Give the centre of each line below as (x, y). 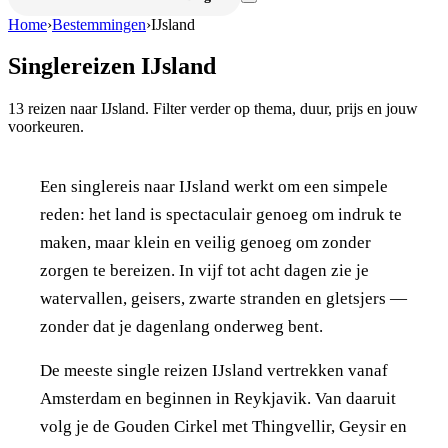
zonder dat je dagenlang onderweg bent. (181, 326)
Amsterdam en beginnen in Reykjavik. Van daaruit (218, 399)
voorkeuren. (46, 127)
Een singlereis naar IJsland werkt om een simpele (214, 186)
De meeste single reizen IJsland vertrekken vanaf (214, 371)
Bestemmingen (99, 24)
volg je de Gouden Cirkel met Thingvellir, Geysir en (223, 427)
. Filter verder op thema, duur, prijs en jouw (281, 109)
